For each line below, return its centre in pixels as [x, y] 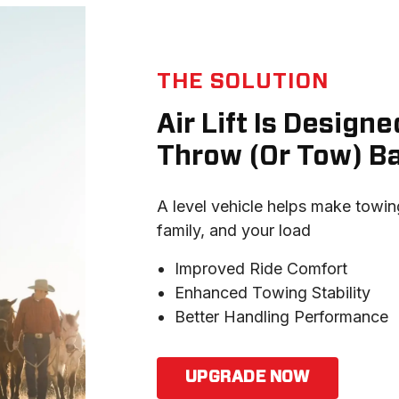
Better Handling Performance [281, 317]
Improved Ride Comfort [261, 269]
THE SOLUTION [243, 82]
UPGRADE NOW [248, 378]
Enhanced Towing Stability [273, 293]
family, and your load [234, 230]
